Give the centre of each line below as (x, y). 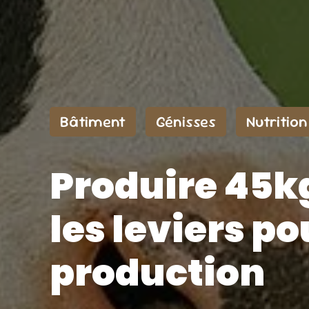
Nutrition (277, 122)
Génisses (186, 122)
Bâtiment (93, 122)
